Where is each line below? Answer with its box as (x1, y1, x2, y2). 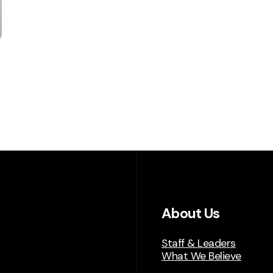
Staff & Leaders (161, 236, 236, 250)
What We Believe (161, 249, 241, 263)
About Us (161, 204, 220, 222)
